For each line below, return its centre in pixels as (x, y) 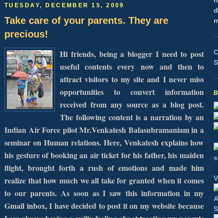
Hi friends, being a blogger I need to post (132, 54)
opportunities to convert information (132, 92)
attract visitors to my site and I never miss (132, 79)
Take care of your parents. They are (86, 20)
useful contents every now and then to (132, 67)
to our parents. (33, 193)
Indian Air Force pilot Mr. (48, 130)
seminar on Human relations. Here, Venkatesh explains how (104, 143)
